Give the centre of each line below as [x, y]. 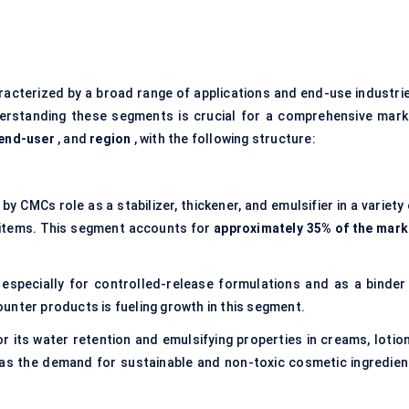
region [110, 139]
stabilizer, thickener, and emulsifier [225, 206]
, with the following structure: [223, 139]
